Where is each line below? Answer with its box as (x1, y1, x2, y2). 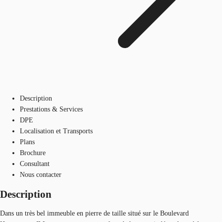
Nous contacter (20, 170, 61, 178)
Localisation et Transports (20, 127, 93, 135)
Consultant (20, 160, 50, 167)
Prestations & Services (20, 105, 83, 113)
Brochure (20, 149, 46, 157)
